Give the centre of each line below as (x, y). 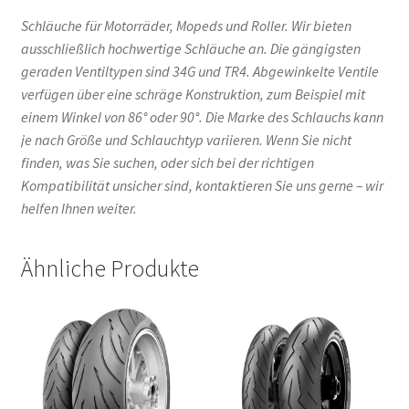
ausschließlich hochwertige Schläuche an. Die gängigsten (190, 48)
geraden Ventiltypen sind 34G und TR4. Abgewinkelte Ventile (199, 71)
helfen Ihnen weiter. (79, 208)
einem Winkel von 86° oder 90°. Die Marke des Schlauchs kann (202, 116)
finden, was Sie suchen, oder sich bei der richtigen (167, 162)
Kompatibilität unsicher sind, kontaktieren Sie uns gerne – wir (202, 185)
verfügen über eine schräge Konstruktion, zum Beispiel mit (193, 94)
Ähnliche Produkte (110, 269)
